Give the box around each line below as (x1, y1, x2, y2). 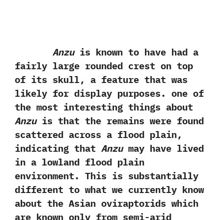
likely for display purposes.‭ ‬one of (15, 87, 204, 99)
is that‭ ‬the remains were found (36, 114, 204, 127)
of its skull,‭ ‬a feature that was (15, 73, 188, 85)
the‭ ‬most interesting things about (15, 101, 193, 113)
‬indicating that (15, 142, 101, 154)
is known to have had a (74, 46, 198, 58)
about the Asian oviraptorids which (15, 197, 198, 209)
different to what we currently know (15, 183, 204, 195)
